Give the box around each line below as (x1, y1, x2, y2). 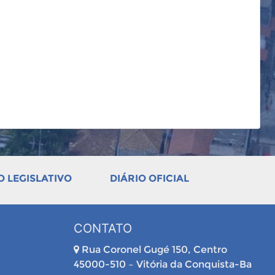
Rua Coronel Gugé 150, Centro (79, 244, 227, 255)
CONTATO (73, 221, 132, 236)
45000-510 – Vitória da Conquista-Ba (73, 258, 252, 270)
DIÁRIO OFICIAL (109, 172, 189, 184)
